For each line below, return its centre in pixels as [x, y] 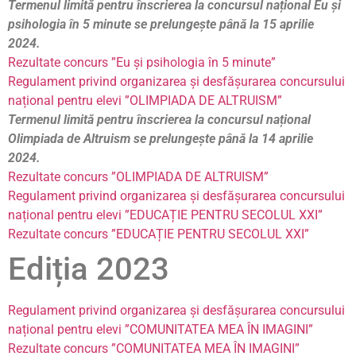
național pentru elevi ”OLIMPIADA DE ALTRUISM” [145, 101]
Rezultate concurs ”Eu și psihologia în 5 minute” [142, 63]
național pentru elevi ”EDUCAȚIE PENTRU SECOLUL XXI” [165, 215]
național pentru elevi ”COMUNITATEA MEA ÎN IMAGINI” [161, 330]
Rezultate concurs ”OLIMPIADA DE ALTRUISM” [138, 177]
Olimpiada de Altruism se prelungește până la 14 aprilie [161, 139]
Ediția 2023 [89, 269]
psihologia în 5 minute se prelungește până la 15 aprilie [161, 25]
